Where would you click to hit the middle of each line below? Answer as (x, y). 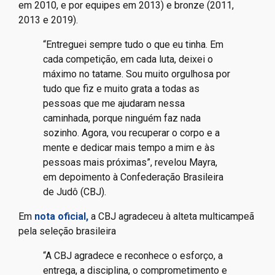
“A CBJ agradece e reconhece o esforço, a (133, 255)
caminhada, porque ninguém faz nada (122, 118)
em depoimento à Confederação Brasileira (133, 177)
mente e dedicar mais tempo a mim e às (129, 147)
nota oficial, (61, 216)
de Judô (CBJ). (77, 192)
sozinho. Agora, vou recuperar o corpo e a (131, 133)
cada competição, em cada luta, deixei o (128, 59)
